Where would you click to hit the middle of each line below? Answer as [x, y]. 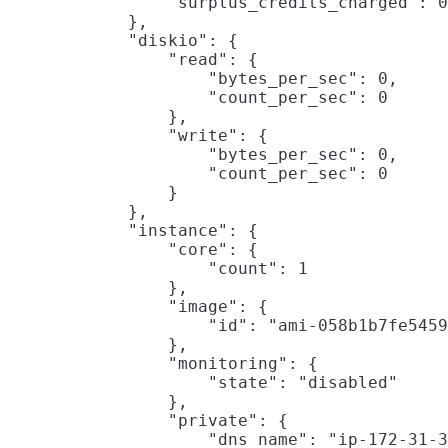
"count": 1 [158, 268]
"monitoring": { [163, 363]
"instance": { [133, 230]
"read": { [133, 59]
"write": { [138, 135]
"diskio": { [123, 40]
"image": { [138, 306]
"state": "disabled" [203, 382]
